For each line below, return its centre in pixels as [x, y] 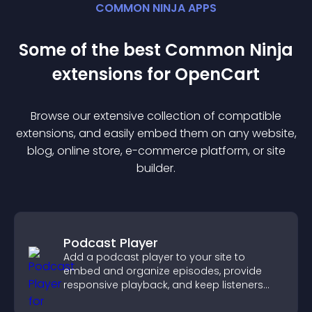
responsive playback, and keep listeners [163, 285]
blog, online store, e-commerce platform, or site [156, 151]
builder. [156, 168]
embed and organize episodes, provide [163, 271]
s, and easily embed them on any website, [182, 133]
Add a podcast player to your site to [154, 257]
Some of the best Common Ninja [156, 50]
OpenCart [217, 74]
